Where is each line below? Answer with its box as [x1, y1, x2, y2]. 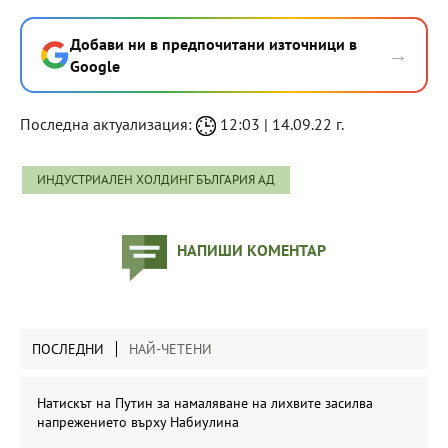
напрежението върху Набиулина [37, 412, 239, 431]
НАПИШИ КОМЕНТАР [177, 239, 326, 260]
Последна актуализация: [20, 113, 196, 134]
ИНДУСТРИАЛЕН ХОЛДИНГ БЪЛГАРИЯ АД [37, 170, 275, 188]
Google [70, 55, 120, 76]
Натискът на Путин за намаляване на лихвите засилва [37, 393, 373, 412]
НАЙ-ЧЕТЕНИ [129, 339, 212, 358]
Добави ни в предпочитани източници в [70, 33, 357, 54]
